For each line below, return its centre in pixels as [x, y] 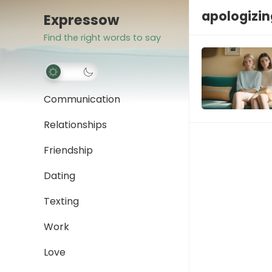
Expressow [81, 20]
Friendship [68, 150]
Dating [59, 176]
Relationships [75, 125]
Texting [61, 201]
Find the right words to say [102, 38]
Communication [82, 99]
